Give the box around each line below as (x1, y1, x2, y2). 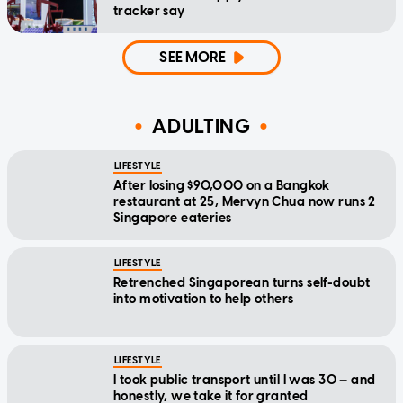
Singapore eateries (113, 210, 232, 226)
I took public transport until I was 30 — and (113, 372, 376, 388)
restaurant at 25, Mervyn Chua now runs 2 (113, 193, 376, 210)
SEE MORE (159, 48, 227, 66)
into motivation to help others (113, 291, 294, 307)
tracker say (113, 3, 185, 19)
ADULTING (152, 114, 251, 139)
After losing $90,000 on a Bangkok (113, 177, 330, 193)
